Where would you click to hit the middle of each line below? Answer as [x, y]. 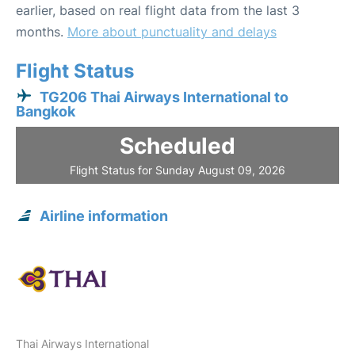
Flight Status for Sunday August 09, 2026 [177, 170]
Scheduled [177, 146]
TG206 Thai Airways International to [164, 97]
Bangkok [46, 112]
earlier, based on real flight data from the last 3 [158, 11]
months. [42, 32]
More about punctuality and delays [172, 32]
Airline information [104, 216]
